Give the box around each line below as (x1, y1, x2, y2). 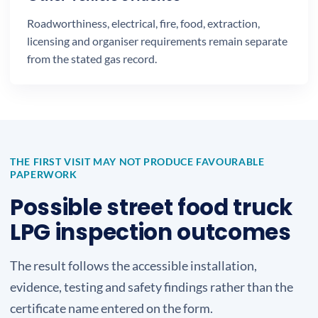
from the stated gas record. (27, 52, 157, 65)
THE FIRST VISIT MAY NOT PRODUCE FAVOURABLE (10, 155, 265, 168)
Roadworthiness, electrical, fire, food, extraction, (27, 16, 260, 30)
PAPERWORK (10, 168, 77, 180)
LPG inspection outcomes (10, 216, 291, 248)
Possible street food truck (10, 192, 292, 223)
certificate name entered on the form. (10, 300, 213, 316)
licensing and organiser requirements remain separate (27, 34, 287, 48)
